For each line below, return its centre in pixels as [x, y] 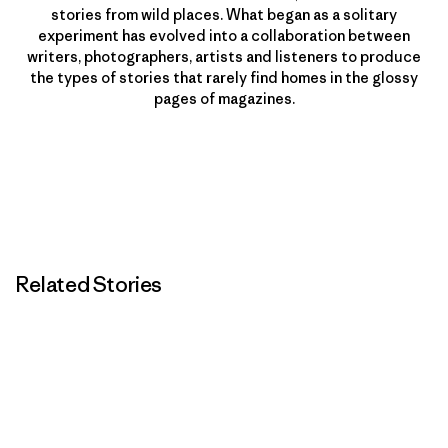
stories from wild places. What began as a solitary [224, 14]
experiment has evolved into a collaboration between [224, 35]
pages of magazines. [224, 98]
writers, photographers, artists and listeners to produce [224, 56]
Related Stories [89, 284]
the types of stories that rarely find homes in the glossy [224, 77]
